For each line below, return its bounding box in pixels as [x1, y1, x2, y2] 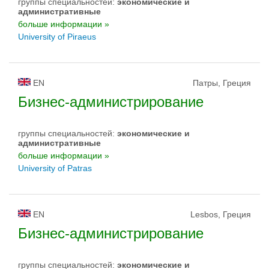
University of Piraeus [18, 32, 96, 41]
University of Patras [18, 163, 92, 173]
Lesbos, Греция [190, 210, 251, 219]
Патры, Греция [193, 78, 251, 88]
